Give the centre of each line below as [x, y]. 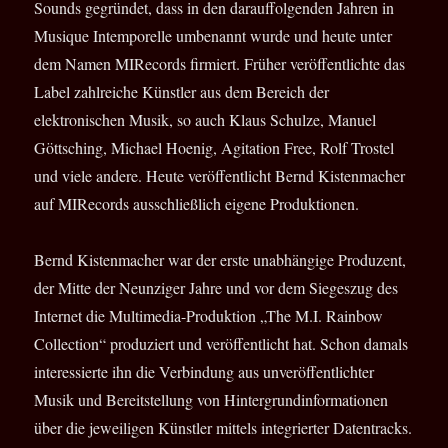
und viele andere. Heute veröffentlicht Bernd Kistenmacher [220, 176]
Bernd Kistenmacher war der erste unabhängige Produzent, [220, 260]
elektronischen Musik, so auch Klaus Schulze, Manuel [205, 120]
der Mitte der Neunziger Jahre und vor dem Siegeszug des [216, 288]
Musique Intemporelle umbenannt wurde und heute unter [213, 36]
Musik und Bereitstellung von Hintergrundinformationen [211, 400]
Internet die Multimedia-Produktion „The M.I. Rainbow [209, 316]
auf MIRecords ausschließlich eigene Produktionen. [197, 204]
